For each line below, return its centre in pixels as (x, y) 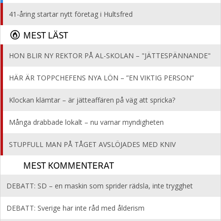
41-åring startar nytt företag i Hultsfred (71, 14)
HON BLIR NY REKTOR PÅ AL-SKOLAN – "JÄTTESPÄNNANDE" (110, 55)
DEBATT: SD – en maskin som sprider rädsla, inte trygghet (100, 186)
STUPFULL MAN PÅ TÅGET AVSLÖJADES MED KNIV (92, 144)
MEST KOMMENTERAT (69, 165)
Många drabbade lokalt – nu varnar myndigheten (86, 122)
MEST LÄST (46, 35)
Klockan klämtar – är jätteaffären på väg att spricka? (92, 100)
